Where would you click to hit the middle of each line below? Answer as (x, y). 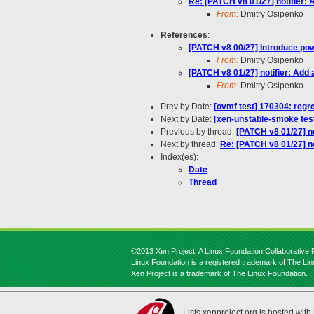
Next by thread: (190, 145)
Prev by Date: (187, 107)
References (184, 35)
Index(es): (179, 157)
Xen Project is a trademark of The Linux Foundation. (219, 273)
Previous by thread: (198, 132)
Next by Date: (187, 120)
